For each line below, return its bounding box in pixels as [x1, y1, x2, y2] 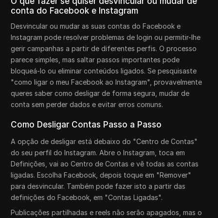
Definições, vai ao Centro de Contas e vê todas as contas [11, 159, 199, 168]
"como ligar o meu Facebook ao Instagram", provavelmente [11, 77, 202, 86]
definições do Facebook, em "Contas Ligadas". [11, 193, 163, 201]
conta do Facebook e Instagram [11, 5, 139, 16]
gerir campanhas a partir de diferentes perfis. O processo [11, 44, 197, 53]
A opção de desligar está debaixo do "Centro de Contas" [11, 137, 198, 145]
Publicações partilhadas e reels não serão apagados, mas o [11, 208, 202, 217]
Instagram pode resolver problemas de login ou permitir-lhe [11, 33, 201, 41]
